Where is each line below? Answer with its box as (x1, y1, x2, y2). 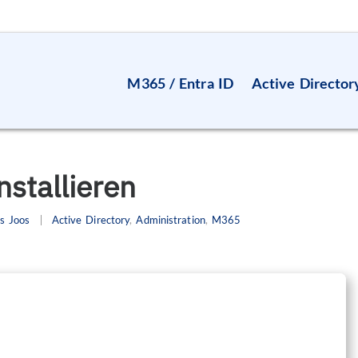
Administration (136, 213, 205, 226)
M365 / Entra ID (127, 74, 233, 92)
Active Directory (51, 213, 130, 226)
